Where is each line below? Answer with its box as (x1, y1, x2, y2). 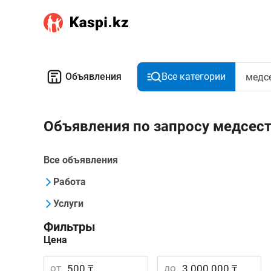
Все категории (162, 71, 226, 82)
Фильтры (44, 220, 96, 234)
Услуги (53, 198, 83, 209)
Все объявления (44, 154, 118, 166)
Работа (53, 176, 86, 188)
